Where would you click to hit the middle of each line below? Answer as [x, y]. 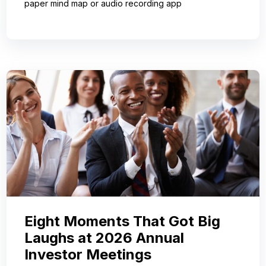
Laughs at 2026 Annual [104, 238]
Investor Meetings [88, 255]
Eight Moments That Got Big [122, 221]
